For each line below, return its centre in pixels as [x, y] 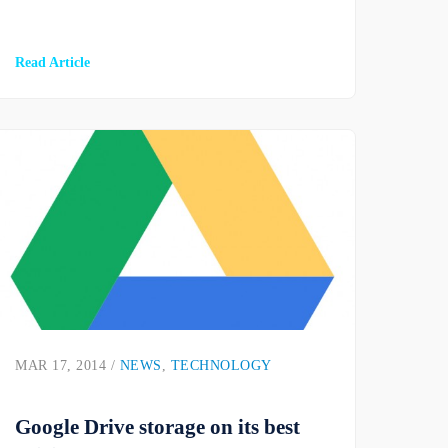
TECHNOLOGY [221, 366]
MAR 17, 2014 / [67, 366]
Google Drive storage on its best [158, 427]
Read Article [53, 62]
